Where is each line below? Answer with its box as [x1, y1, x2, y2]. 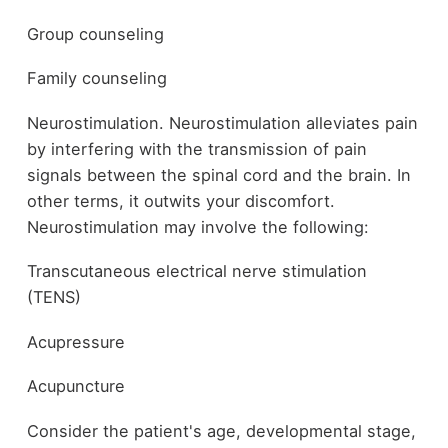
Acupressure [26, 331, 125, 352]
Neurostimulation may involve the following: [26, 216, 369, 237]
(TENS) [26, 287, 81, 308]
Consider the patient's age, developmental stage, [26, 420, 416, 441]
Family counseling [26, 68, 167, 89]
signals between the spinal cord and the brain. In [26, 164, 411, 185]
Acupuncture [26, 376, 125, 397]
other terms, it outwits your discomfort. [26, 190, 335, 211]
